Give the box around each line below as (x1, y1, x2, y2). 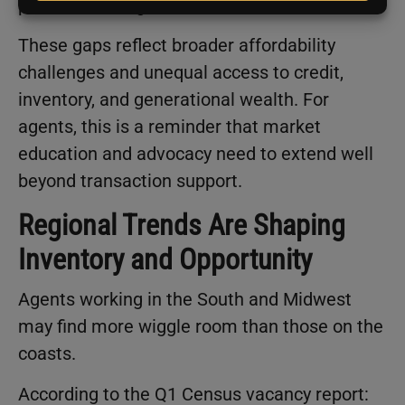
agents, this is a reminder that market (18, 116, 321, 138)
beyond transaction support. (18, 170, 242, 193)
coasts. (18, 343, 76, 365)
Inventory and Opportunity (18, 242, 312, 278)
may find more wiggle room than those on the (18, 316, 383, 338)
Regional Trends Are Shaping (18, 208, 345, 243)
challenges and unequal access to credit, (18, 61, 344, 84)
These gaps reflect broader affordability (18, 34, 335, 57)
